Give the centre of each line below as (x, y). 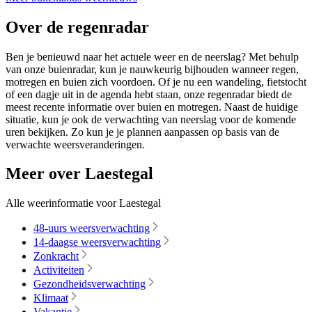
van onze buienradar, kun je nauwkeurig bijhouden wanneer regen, (152, 69)
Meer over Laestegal (79, 174)
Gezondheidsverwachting (89, 284)
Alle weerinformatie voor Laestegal (83, 203)
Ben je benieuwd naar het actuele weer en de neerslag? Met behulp (152, 56)
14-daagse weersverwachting (97, 242)
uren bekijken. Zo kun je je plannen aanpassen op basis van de (142, 132)
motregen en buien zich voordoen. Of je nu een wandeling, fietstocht (156, 81)
